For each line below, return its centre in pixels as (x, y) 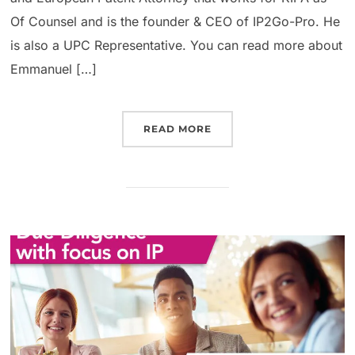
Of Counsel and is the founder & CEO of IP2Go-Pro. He (176, 22)
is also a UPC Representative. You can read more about (177, 46)
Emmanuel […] (54, 69)
